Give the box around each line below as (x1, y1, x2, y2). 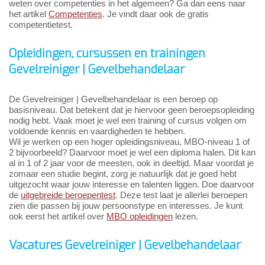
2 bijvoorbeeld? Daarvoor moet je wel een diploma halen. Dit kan (9, 147, 256, 158)
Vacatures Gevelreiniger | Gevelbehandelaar (9, 237, 241, 254)
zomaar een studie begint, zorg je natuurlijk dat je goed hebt (9, 169, 237, 179)
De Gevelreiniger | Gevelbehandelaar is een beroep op (9, 94, 218, 105)
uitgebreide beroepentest (21, 190, 115, 201)
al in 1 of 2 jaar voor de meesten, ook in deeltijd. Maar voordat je (9, 158, 254, 169)
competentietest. (9, 20, 73, 30)
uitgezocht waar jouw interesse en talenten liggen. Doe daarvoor (9, 179, 254, 190)
